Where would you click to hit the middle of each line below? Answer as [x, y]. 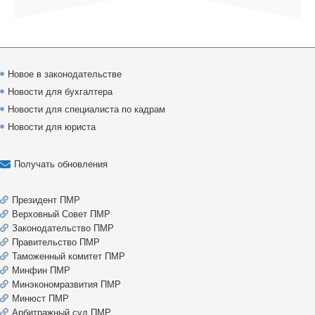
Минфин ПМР [41, 270]
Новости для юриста [52, 127]
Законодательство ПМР [63, 228]
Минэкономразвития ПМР [66, 284]
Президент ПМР [46, 200]
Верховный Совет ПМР [61, 214]
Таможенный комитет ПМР [69, 256]
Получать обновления [61, 164]
